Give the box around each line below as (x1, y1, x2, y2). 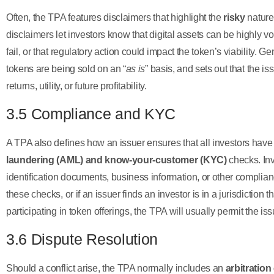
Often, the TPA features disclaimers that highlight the (6, 12, 224, 23)
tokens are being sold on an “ (6, 63, 126, 74)
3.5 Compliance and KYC (6, 105, 176, 123)
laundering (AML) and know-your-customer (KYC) (6, 155, 227, 166)
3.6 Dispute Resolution (6, 231, 158, 248)
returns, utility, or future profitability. (6, 80, 147, 91)
